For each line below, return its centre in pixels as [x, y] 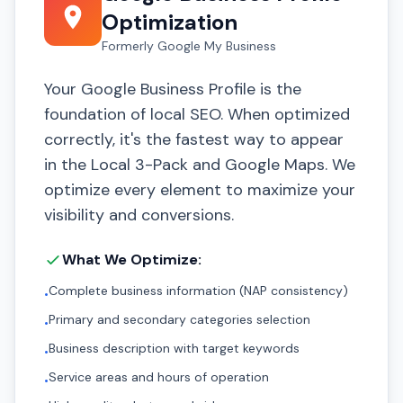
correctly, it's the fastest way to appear [194, 139]
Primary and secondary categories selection [179, 319]
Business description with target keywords [174, 348]
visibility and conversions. [139, 215]
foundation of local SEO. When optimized [197, 114]
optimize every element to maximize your [200, 190]
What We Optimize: [132, 260]
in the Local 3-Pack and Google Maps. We [200, 165]
